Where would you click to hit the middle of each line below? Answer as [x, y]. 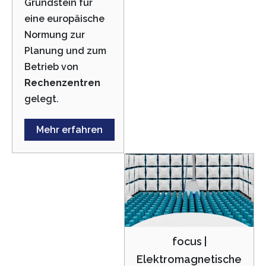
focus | [189, 241]
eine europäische [64, 19]
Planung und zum [65, 51]
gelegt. [42, 99]
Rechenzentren [62, 83]
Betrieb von [51, 67]
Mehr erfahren [69, 130]
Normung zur [55, 35]
